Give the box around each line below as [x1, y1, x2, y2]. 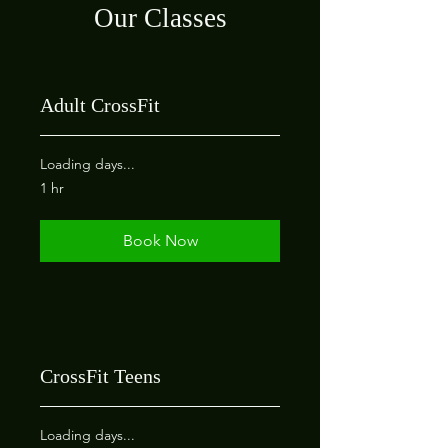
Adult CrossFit [40, 94, 160, 116]
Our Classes [93, 3, 227, 33]
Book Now [122, 231, 198, 250]
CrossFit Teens [40, 365, 161, 387]
